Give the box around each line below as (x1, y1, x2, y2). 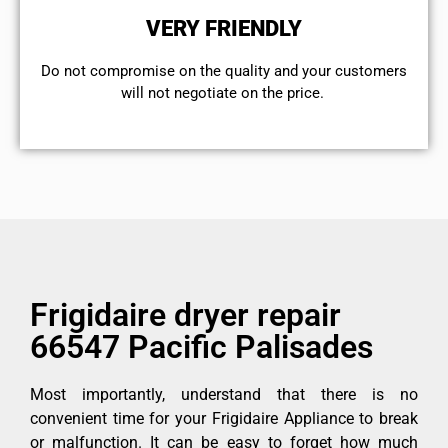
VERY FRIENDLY (146, 16, 302, 42)
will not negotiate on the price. (120, 84, 328, 103)
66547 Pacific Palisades (30, 327, 373, 366)
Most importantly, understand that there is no (30, 384, 418, 404)
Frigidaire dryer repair (30, 295, 341, 334)
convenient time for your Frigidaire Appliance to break (30, 408, 418, 428)
